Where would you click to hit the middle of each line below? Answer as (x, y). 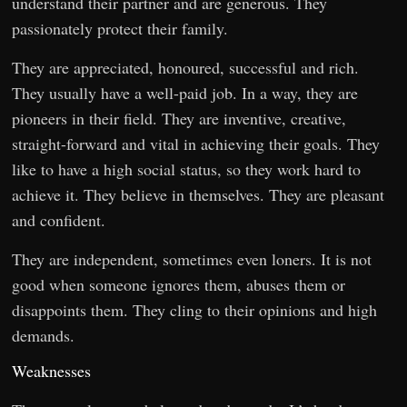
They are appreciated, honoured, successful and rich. (186, 68)
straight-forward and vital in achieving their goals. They (196, 144)
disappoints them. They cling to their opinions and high (195, 310)
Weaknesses (52, 371)
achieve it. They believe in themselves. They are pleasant (199, 195)
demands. (44, 336)
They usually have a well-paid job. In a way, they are (185, 93)
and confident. (59, 220)
